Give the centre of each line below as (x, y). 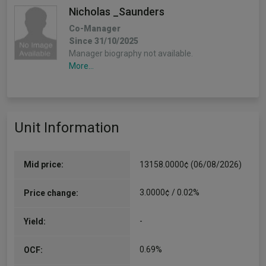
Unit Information (67, 128)
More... (81, 66)
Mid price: (44, 164)
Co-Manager (95, 28)
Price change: (51, 193)
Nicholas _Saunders (117, 12)
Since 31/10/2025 (104, 41)
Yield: (35, 221)
